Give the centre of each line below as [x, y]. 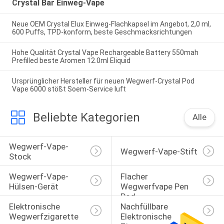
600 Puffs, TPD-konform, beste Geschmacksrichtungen [102, 32]
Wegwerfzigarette [43, 216]
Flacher [135, 176]
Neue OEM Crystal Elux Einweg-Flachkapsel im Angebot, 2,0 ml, [111, 24]
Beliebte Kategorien [86, 117]
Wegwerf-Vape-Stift [159, 152]
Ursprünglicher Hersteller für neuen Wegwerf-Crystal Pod [103, 81]
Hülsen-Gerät [33, 186]
